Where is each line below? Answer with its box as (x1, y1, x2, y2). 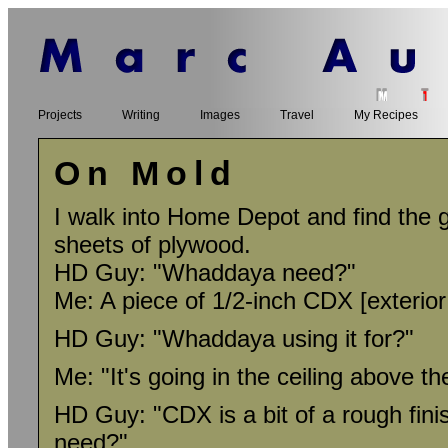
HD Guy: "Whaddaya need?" (54, 259, 356, 286)
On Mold (54, 154, 238, 192)
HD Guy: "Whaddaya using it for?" (54, 325, 414, 352)
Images (200, 108, 240, 122)
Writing (122, 108, 160, 122)
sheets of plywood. (54, 231, 251, 258)
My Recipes (354, 108, 418, 122)
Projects (38, 108, 82, 122)
